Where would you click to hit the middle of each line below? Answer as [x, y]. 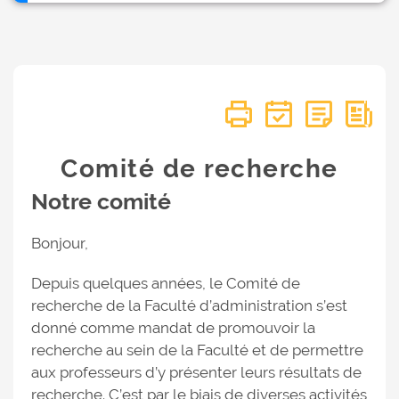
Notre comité [101, 201]
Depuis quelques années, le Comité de [166, 283]
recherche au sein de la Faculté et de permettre [197, 350]
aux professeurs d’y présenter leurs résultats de [196, 372]
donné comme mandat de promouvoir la [173, 328]
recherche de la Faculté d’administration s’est [189, 305]
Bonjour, [60, 243]
